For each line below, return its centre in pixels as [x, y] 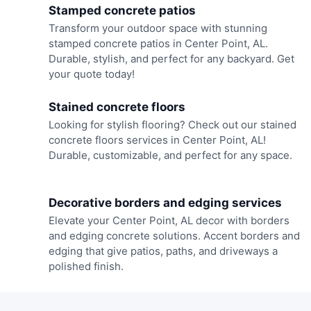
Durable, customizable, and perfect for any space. [170, 155]
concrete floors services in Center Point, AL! [157, 140]
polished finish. [86, 267]
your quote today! [91, 74]
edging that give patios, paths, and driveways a [163, 251]
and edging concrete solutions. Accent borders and [174, 236]
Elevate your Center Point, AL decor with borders [169, 221]
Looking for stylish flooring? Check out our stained [172, 124]
